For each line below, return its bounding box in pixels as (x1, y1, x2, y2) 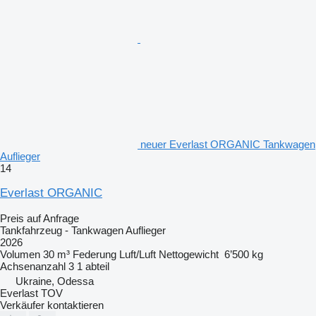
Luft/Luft (119, 248, 156, 260)
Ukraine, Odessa (16, 274, 94, 287)
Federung (73, 248, 116, 260)
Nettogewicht (159, 248, 219, 260)
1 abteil (77, 260, 109, 272)
